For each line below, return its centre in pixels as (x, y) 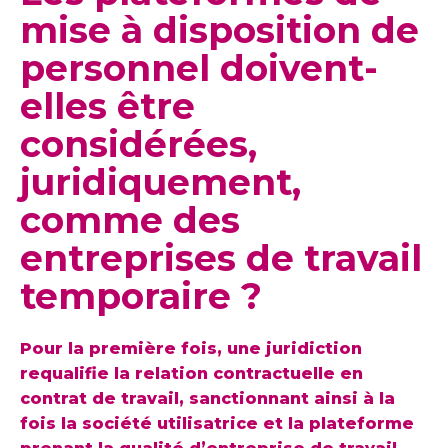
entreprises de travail (221, 258)
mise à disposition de (219, 30)
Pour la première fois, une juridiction (191, 349)
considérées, (138, 144)
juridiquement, (160, 182)
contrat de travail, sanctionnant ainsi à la (207, 399)
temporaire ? (141, 296)
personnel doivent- (199, 68)
